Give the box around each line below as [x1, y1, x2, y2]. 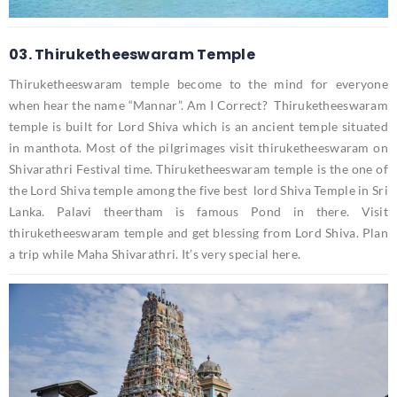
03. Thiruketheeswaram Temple [9, 43, 255, 65]
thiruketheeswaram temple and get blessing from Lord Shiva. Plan [9, 224, 388, 240]
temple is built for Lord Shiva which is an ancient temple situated [9, 118, 388, 134]
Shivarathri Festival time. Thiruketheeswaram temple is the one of [9, 160, 388, 176]
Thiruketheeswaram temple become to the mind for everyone [9, 75, 388, 91]
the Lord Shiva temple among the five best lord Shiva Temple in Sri [9, 182, 388, 198]
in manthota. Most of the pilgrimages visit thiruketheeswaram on [9, 139, 388, 155]
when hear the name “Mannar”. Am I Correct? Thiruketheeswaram [9, 97, 388, 113]
